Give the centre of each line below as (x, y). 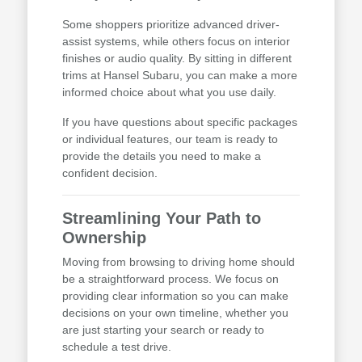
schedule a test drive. (116, 347)
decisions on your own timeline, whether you (175, 313)
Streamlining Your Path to (161, 219)
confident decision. (109, 173)
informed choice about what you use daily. (169, 93)
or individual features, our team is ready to (170, 139)
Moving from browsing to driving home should (178, 262)
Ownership (104, 238)
